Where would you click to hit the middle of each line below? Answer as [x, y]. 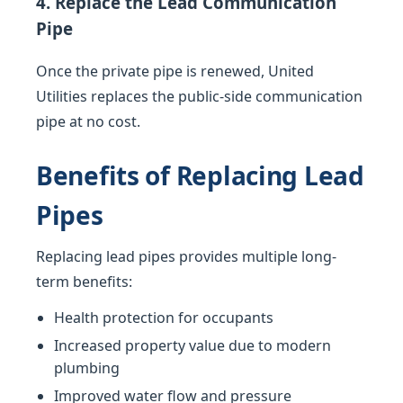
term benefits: [84, 282]
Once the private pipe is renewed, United [175, 72]
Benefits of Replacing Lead [200, 176]
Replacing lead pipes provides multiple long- [186, 257]
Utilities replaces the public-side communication [199, 97]
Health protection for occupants [164, 318]
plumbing [87, 368]
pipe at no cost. [88, 122]
